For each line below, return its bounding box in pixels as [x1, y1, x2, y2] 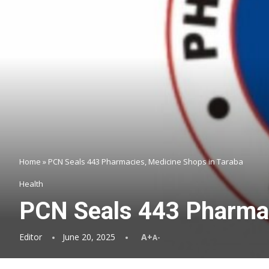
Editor [19, 231, 42, 243]
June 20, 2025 [62, 231, 115, 243]
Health [19, 178, 43, 189]
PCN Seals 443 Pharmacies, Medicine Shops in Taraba [48, 156, 243, 167]
